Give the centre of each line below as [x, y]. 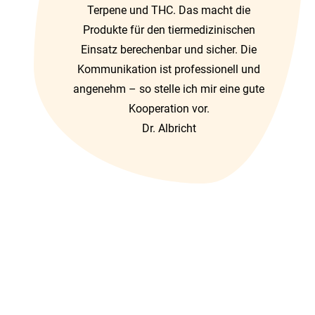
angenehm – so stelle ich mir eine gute [169, 89]
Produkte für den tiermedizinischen [169, 30]
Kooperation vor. [169, 109]
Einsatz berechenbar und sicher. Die [169, 50]
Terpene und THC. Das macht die [169, 10]
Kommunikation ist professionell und [169, 69]
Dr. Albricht [169, 128]
